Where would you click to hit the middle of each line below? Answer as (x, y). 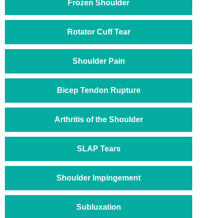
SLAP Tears (99, 149)
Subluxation (99, 207)
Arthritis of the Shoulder (99, 119)
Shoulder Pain (99, 61)
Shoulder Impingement (99, 178)
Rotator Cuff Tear (99, 32)
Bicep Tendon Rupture (99, 90)
